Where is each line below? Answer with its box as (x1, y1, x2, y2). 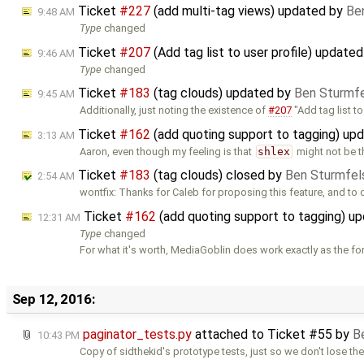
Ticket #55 (267, 327, 332, 343)
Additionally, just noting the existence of (80, 104, 269, 117)
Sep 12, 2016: (11, 291, 95, 308)
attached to (192, 327, 267, 343)
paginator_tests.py (83, 327, 192, 343)
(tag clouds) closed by (150, 167, 285, 184)
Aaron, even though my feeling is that (80, 145, 255, 158)
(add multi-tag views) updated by (150, 3, 346, 19)
